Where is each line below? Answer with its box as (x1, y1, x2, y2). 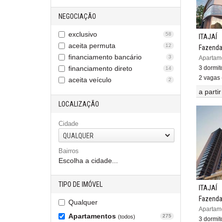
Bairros (58, 147, 79, 155)
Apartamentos (68, 212, 118, 220)
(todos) (118, 214, 135, 220)
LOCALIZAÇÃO (58, 100, 99, 108)
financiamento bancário (68, 53, 142, 61)
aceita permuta (68, 42, 115, 50)
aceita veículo (68, 76, 111, 84)
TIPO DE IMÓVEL (58, 180, 103, 188)
